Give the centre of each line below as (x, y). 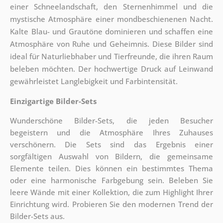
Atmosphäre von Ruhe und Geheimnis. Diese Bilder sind (111, 44)
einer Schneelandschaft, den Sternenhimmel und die (111, 7)
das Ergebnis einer (174, 145)
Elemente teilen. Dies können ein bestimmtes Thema (111, 168)
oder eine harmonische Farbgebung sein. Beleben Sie (111, 180)
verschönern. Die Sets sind (72, 145)
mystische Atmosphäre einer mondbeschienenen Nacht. (111, 19)
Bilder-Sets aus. (37, 216)
